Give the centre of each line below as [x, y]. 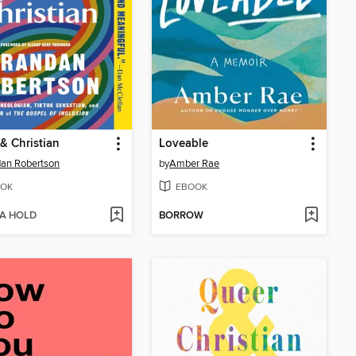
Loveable [184, 143]
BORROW [181, 216]
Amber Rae [194, 163]
